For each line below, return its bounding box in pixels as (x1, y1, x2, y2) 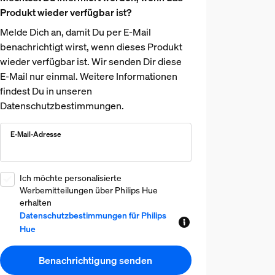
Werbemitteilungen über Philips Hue (19, 184, 158, 196)
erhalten (19, 196, 52, 208)
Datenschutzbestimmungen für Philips (19, 209, 166, 221)
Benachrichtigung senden (39, 254, 153, 267)
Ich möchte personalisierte (19, 172, 122, 184)
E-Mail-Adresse (10, 130, 61, 139)
